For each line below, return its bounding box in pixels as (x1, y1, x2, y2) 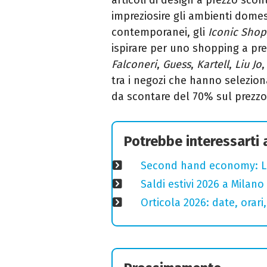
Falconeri (111, 57, 157, 71)
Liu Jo (235, 57, 262, 71)
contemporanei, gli (111, 25, 208, 39)
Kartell (197, 57, 229, 71)
